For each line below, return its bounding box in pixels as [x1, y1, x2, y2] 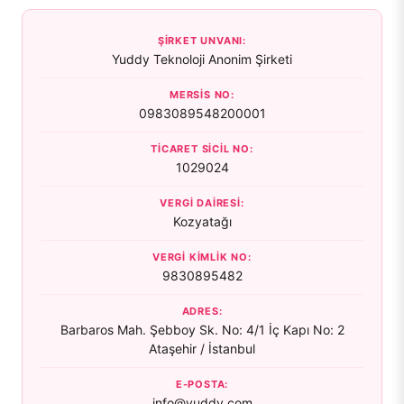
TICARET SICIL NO [151, 142, 250, 155]
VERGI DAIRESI [160, 197, 241, 209]
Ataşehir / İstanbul [149, 341, 255, 356]
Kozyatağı [172, 214, 232, 229]
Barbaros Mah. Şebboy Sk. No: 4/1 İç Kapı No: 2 [60, 322, 344, 337]
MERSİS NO [169, 88, 232, 101]
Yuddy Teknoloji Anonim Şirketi [112, 51, 292, 67]
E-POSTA [175, 378, 225, 390]
